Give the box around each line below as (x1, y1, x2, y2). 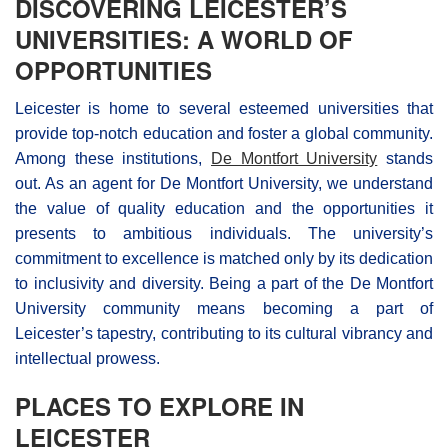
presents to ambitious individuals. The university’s (15, 224, 433, 242)
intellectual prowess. (15, 349, 160, 367)
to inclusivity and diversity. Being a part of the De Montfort (15, 274, 433, 292)
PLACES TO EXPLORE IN (15, 388, 304, 423)
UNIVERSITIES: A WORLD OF (15, 21, 353, 56)
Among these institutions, (15, 149, 211, 167)
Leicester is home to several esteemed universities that (15, 99, 433, 117)
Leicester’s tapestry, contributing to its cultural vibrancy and (15, 324, 433, 342)
